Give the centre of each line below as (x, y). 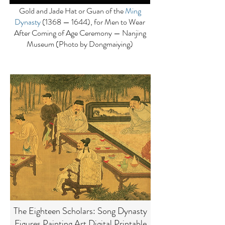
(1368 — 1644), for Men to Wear (93, 22)
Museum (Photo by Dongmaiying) (80, 44)
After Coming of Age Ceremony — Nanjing (80, 33)
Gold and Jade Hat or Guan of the (72, 11)
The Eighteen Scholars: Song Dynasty (80, 211)
